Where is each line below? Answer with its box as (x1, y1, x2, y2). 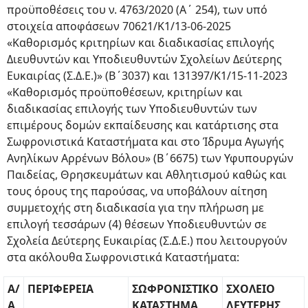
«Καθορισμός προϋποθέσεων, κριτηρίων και (7, 85, 243, 100)
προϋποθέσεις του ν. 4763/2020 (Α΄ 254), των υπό (7, 2, 267, 17)
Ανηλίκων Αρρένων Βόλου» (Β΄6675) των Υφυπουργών (7, 151, 294, 166)
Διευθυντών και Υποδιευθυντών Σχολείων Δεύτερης (7, 52, 282, 67)
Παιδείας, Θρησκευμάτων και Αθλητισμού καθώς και (7, 167, 287, 182)
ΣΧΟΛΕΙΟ (226, 281, 275, 296)
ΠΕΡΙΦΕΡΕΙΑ (27, 281, 93, 296)
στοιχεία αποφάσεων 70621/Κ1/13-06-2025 (7, 19, 231, 34)
